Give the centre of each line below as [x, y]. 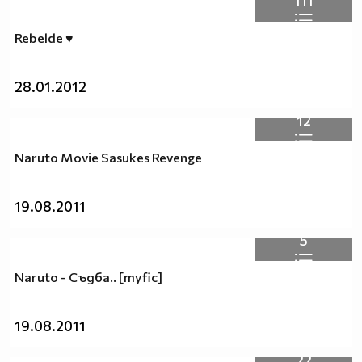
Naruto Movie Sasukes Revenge [108, 158]
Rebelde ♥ [44, 37]
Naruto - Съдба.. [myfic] [88, 277]
